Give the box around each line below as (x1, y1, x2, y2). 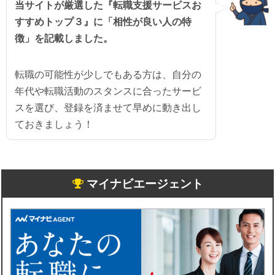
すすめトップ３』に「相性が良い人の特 (14, 16, 192, 27)
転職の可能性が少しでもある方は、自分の (14, 69, 201, 80)
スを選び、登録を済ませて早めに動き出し (14, 102, 201, 113)
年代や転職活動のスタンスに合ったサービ (14, 85, 201, 96)
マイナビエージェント (83, 177, 203, 190)
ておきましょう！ (14, 118, 93, 130)
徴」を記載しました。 (14, 33, 113, 44)
